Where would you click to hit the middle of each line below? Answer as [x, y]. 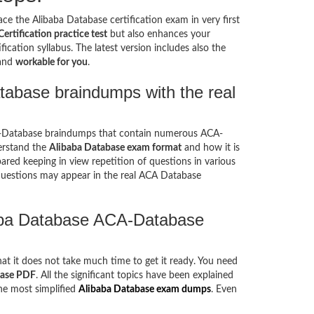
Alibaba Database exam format [115, 148]
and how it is [210, 148]
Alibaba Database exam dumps [144, 289]
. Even [224, 289]
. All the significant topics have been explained [134, 275]
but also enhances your [158, 34]
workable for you [51, 62]
